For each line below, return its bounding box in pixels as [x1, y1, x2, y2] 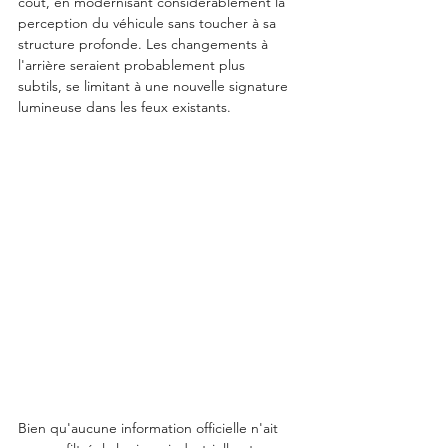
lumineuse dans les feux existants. [18, 98, 231, 117]
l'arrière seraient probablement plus [18, 56, 249, 75]
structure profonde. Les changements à [18, 35, 272, 54]
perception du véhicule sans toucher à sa [18, 14, 280, 33]
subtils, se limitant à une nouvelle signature [18, 77, 292, 96]
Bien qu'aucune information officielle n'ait [18, 419, 282, 438]
